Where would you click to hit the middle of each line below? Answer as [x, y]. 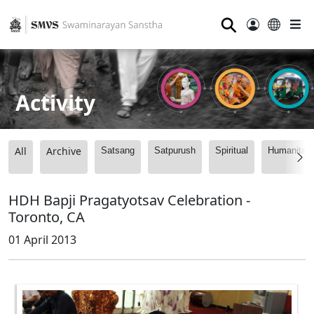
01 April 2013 [42, 240]
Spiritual [232, 151]
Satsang [118, 151]
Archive [64, 151]
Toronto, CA [47, 217]
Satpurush [175, 151]
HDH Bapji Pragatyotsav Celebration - [129, 200]
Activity [56, 102]
